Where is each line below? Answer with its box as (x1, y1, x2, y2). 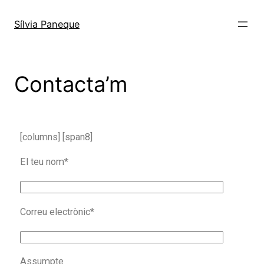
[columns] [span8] (20, 131, 93, 143)
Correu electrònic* (20, 206, 94, 217)
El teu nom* (20, 156, 68, 167)
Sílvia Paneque (14, 18, 80, 30)
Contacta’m (14, 71, 127, 97)
